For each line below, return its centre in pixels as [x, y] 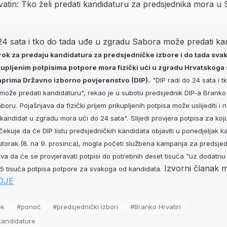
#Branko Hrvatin [156, 207]
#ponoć [29, 207]
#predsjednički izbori [85, 207]
